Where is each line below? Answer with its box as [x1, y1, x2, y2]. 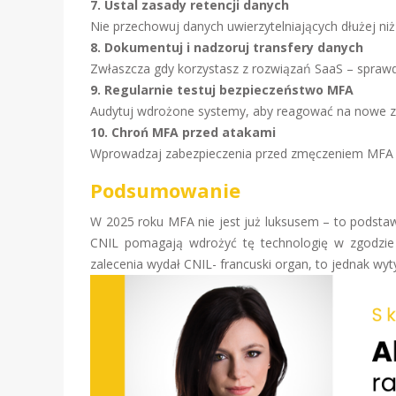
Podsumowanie [90, 177, 240, 203]
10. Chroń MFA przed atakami [90, 124, 276, 141]
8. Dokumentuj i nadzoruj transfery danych [90, 39, 363, 56]
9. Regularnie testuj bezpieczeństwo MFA [90, 81, 354, 98]
